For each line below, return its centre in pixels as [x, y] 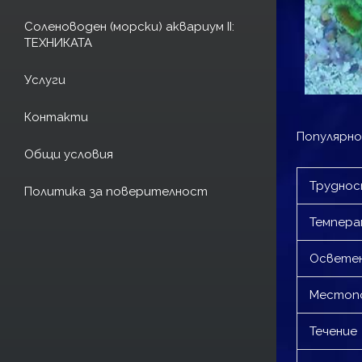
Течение [333, 331]
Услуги [45, 80]
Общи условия [69, 154]
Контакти [56, 117]
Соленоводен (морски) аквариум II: [129, 26]
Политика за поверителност [116, 191]
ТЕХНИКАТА [58, 42]
